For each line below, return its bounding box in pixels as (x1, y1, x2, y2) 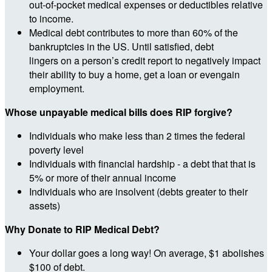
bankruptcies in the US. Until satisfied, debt (29, 39, 214, 53)
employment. (29, 81, 84, 95)
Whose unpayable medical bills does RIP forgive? (5, 104, 233, 119)
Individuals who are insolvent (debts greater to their (29, 184, 248, 199)
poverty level (29, 142, 84, 157)
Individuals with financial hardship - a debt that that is (29, 156, 256, 171)
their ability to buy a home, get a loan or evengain (29, 67, 240, 81)
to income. (29, 11, 73, 25)
